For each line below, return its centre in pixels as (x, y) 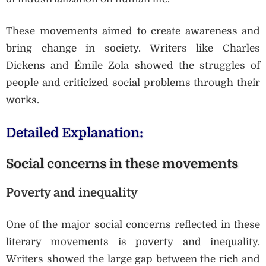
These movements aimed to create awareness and (133, 31)
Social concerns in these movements (122, 163)
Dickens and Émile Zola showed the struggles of (133, 66)
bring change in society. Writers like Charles (133, 49)
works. (23, 100)
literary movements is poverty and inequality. (133, 242)
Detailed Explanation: (75, 132)
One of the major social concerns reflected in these (133, 225)
